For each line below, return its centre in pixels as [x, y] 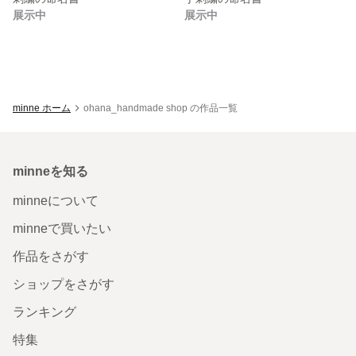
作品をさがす [51, 256]
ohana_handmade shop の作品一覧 [161, 108]
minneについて [56, 200]
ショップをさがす [64, 284]
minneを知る [50, 171]
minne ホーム [42, 108]
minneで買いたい [62, 228]
